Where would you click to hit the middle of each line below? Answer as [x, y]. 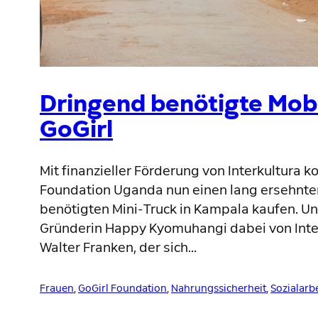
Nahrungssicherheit [219, 288]
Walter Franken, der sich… [118, 247]
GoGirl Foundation [122, 288]
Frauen [57, 288]
